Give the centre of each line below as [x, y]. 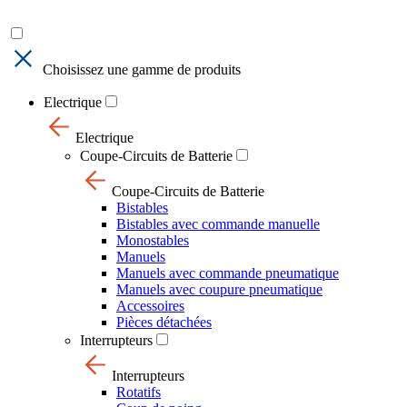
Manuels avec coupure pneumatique [219, 289]
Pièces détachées [164, 322]
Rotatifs [139, 392]
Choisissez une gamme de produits [142, 69]
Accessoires [150, 306]
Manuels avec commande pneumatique [228, 273]
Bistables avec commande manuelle [218, 224]
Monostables [153, 240]
